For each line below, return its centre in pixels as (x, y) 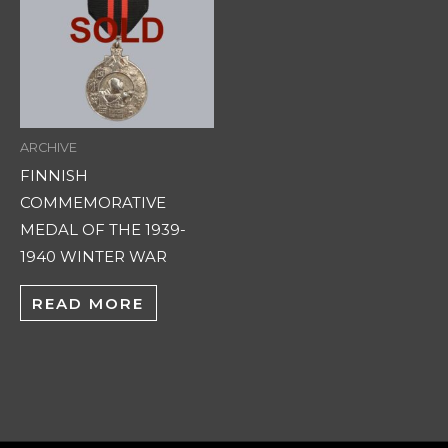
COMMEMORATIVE (93, 203)
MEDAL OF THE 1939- (103, 230)
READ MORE (88, 303)
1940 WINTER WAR (93, 257)
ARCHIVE (48, 147)
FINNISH (54, 176)
